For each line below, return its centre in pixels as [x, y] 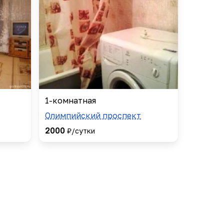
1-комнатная [70, 101]
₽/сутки [81, 131]
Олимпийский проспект [93, 116]
